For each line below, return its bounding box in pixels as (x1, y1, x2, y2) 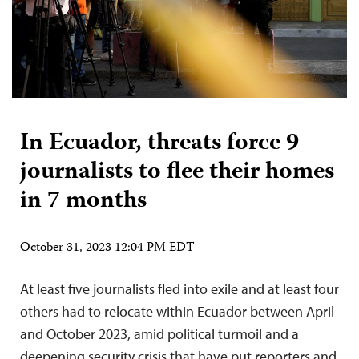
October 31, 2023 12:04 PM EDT (20, 238, 195, 260)
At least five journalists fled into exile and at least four (20, 280, 339, 299)
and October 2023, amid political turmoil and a (20, 325, 299, 344)
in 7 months (20, 182, 158, 222)
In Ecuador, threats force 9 (20, 124, 299, 164)
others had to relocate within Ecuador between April (20, 302, 334, 321)
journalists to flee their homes (20, 153, 334, 193)
